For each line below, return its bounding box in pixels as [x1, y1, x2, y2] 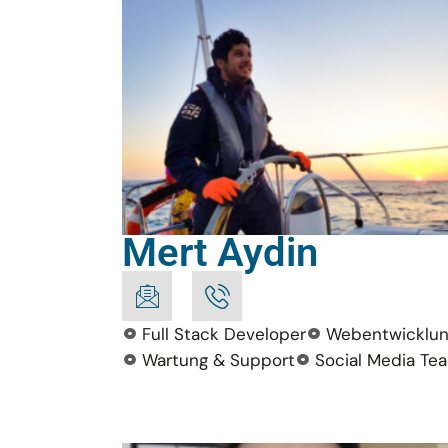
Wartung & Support [142, 349, 295, 371]
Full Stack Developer [142, 323, 306, 345]
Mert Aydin [122, 229, 318, 276]
